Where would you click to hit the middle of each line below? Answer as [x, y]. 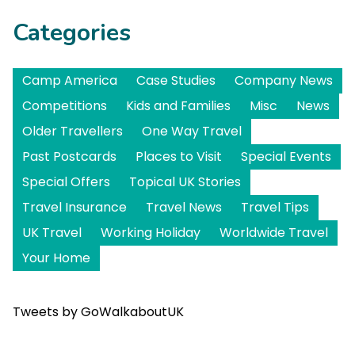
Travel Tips [275, 207]
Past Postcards [69, 157]
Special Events [286, 157]
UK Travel [52, 233]
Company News [284, 80]
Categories [72, 33]
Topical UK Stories [185, 182]
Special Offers [66, 182]
